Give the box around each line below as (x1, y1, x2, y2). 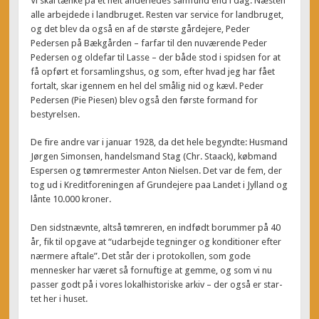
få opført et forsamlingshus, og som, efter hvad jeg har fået (31, 66, 276, 77)
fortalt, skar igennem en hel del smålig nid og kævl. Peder (31, 80, 264, 91)
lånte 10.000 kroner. (31, 194, 112, 205)
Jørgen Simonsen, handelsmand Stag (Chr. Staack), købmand (31, 151, 278, 162)
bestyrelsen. (31, 108, 80, 120)
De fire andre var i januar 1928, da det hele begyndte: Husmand (31, 137, 288, 148)
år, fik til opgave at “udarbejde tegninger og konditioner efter (31, 236, 282, 247)
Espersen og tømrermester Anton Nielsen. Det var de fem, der (31, 165, 283, 177)
